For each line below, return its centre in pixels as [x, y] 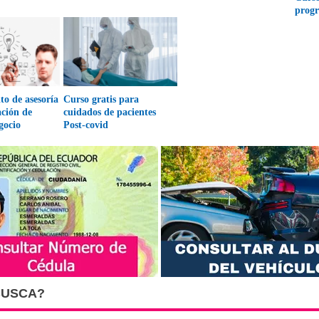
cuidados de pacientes [110, 112]
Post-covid [86, 125]
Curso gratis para [101, 99]
